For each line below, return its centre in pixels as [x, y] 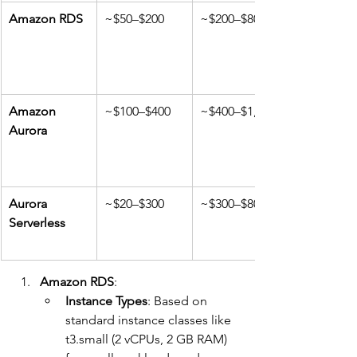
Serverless [37, 223]
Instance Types [106, 301]
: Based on [179, 301]
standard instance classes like [150, 320]
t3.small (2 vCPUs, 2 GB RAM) [148, 339]
